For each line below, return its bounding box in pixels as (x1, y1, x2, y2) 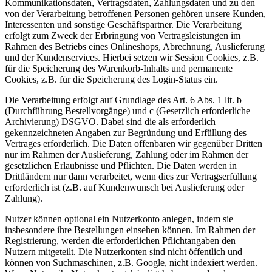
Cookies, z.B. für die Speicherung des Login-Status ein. (5, 74, 218, 85)
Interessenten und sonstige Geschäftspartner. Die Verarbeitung (5, 19, 242, 30)
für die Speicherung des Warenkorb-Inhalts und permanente (5, 63, 233, 74)
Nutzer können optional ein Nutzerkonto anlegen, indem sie (5, 214, 233, 225)
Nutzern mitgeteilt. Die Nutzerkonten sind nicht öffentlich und (5, 246, 242, 257)
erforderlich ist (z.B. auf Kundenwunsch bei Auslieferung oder (5, 182, 244, 193)
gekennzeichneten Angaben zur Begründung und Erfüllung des (5, 127, 246, 138)
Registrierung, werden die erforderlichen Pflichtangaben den (5, 236, 236, 246)
